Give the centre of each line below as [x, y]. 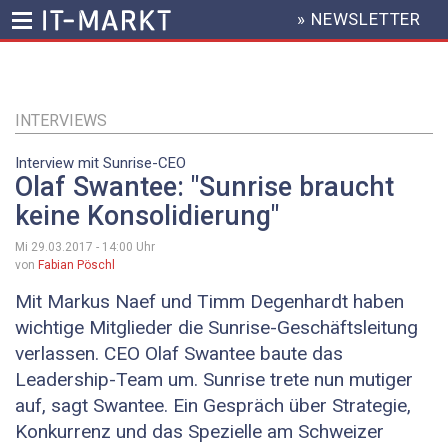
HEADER [280, 28]
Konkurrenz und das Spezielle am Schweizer [199, 432]
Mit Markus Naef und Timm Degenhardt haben [209, 302]
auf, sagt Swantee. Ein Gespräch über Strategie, [213, 406]
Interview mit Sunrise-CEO [100, 163]
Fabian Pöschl [76, 265]
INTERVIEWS [61, 120]
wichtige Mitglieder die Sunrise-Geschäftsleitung [216, 328]
